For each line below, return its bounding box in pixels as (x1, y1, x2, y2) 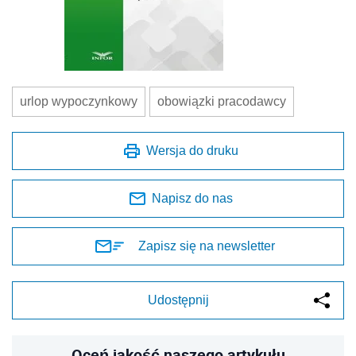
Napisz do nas (152, 192, 233, 206)
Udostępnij (147, 293, 209, 308)
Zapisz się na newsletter (138, 239, 275, 253)
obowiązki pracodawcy (157, 95, 286, 109)
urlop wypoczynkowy (20, 95, 137, 109)
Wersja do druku (146, 144, 238, 158)
